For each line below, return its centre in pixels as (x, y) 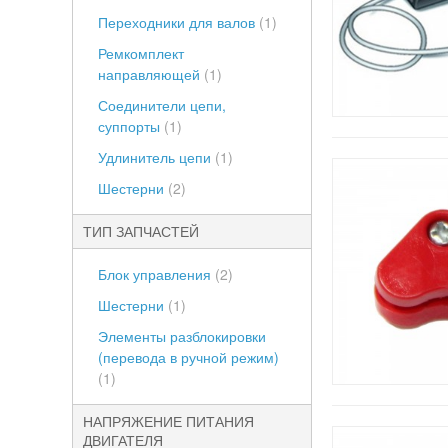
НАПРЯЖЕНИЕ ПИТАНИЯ (168, 421)
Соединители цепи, (162, 105)
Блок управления (156, 274)
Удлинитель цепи (156, 157)
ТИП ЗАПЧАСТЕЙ (141, 231)
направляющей (151, 74)
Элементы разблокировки (182, 336)
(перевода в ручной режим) (188, 357)
